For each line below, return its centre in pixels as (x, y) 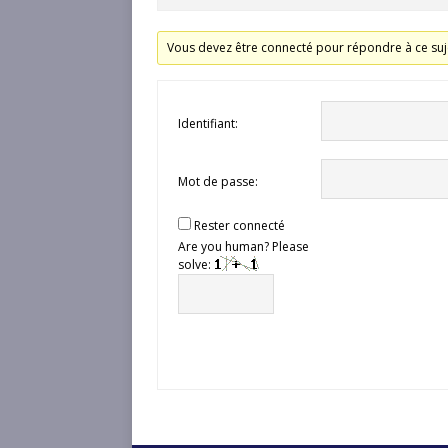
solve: (196, 264)
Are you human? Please (243, 246)
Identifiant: (208, 123)
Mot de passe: (218, 181)
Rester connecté (239, 226)
